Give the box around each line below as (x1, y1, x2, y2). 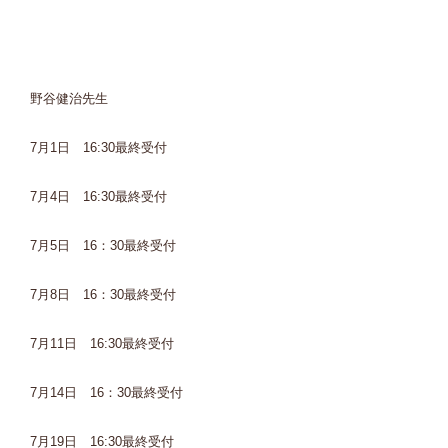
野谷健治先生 (30, 91, 108, 106)
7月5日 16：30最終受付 (30, 238, 176, 253)
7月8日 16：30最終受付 (30, 287, 176, 302)
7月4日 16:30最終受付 (30, 189, 167, 204)
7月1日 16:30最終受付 (30, 140, 167, 155)
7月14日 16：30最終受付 (30, 385, 183, 400)
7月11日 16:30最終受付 (30, 336, 174, 351)
